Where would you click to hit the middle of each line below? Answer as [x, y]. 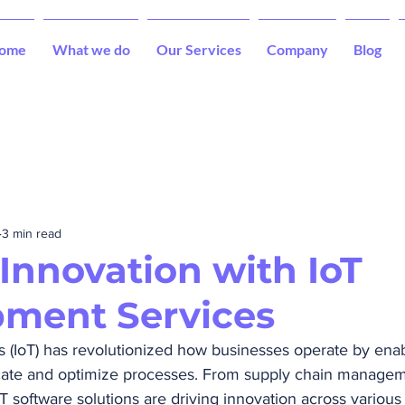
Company [297, 49]
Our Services [198, 49]
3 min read [32, 233]
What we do [91, 49]
